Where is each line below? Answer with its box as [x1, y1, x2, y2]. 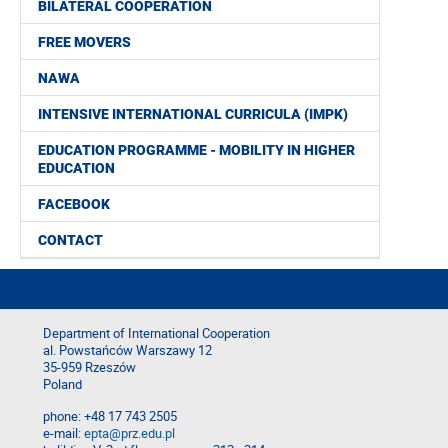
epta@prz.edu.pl [84, 425, 175, 443]
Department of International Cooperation [43, 325, 270, 343]
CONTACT [38, 232, 103, 249]
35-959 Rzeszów [43, 359, 136, 377]
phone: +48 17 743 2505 [43, 408, 177, 426]
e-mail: [43, 425, 84, 443]
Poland [43, 376, 82, 394]
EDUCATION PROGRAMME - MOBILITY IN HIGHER [38, 142, 355, 159]
